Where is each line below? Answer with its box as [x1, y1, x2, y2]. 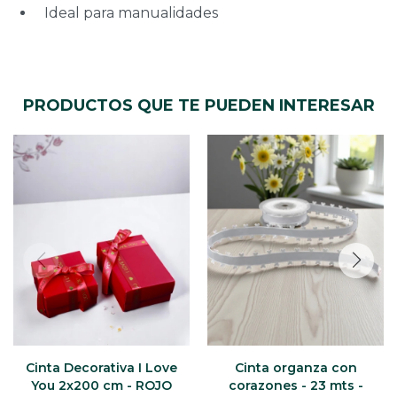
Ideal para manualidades [44, 4, 218, 21]
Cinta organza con [234, 360, 357, 377]
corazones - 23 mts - [228, 378, 363, 394]
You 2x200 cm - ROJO [31, 378, 172, 394]
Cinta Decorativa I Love [26, 360, 177, 377]
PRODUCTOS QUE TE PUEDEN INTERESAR [22, 95, 375, 115]
